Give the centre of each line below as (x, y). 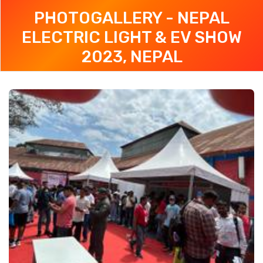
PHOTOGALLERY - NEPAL (132, 18)
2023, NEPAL (132, 56)
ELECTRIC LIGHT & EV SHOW (132, 37)
